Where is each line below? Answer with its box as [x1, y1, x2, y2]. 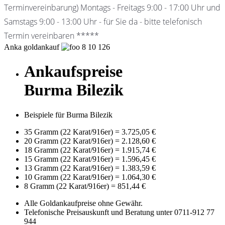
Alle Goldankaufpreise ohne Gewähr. [24, 198, 143, 207]
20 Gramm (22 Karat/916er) [24, 136, 115, 145]
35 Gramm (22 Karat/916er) [24, 127, 115, 136]
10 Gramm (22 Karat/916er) [24, 172, 115, 181]
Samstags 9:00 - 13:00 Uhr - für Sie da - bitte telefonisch [4, 16, 202, 27]
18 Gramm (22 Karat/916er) [24, 145, 115, 154]
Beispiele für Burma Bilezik [24, 110, 113, 119]
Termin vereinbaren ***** [4, 30, 99, 41]
